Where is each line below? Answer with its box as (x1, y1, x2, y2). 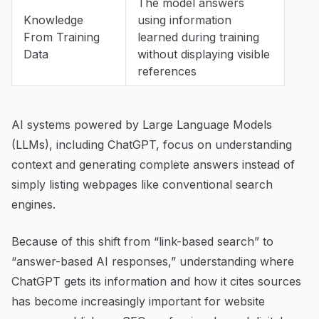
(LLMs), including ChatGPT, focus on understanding (11, 137, 292, 152)
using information (137, 12, 231, 27)
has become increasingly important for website (11, 293, 265, 308)
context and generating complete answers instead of (11, 157, 295, 172)
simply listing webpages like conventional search (11, 177, 273, 192)
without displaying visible (137, 46, 270, 61)
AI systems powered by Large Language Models (11, 117, 272, 132)
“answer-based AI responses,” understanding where (11, 253, 294, 268)
